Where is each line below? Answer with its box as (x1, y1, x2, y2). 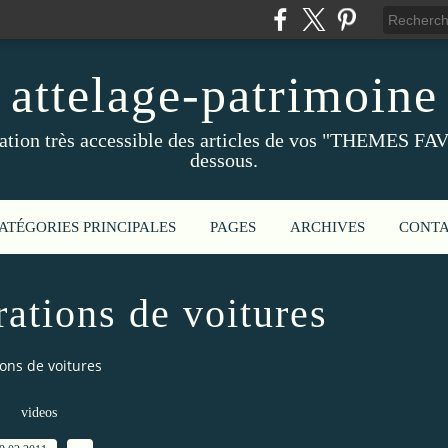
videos (21, 404, 57, 420)
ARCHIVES (290, 219, 365, 235)
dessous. (190, 149, 258, 171)
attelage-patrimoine (10, 67, 438, 123)
